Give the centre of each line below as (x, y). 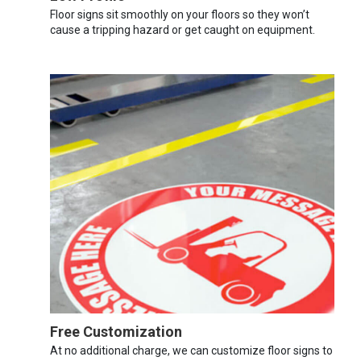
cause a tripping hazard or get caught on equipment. (183, 29)
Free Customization (116, 332)
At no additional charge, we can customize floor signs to (191, 351)
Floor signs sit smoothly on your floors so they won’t (180, 14)
